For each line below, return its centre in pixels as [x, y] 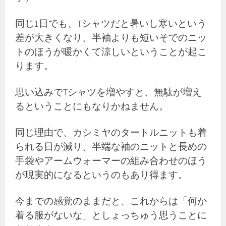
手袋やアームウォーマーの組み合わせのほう [111, 161]
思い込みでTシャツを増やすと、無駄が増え [109, 92]
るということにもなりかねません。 [92, 106]
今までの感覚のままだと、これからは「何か [111, 201]
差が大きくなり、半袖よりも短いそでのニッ [111, 38]
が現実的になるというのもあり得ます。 [102, 175]
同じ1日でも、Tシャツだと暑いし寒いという [111, 23]
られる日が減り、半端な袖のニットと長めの [111, 147]
